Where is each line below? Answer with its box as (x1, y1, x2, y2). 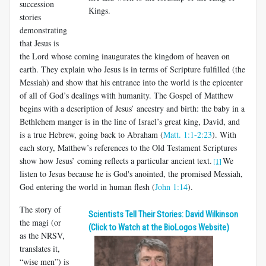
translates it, (20, 242, 60, 254)
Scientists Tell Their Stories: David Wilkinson (88, 209, 238, 220)
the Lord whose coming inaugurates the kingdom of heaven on (20, 50, 230, 62)
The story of (20, 203, 61, 215)
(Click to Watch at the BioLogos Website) (88, 222, 229, 233)
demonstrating (20, 24, 67, 36)
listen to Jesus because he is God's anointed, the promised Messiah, (20, 167, 243, 179)
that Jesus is (20, 37, 59, 49)
